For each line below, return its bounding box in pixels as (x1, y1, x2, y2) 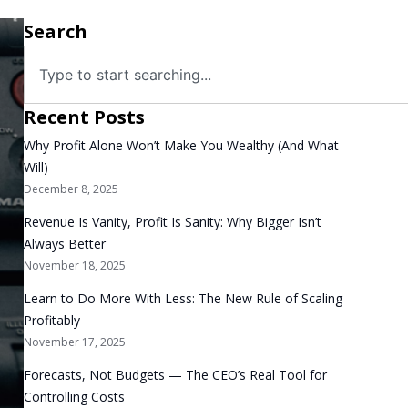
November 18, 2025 (24, 258, 126, 273)
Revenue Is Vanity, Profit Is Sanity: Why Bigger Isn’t (24, 213, 321, 230)
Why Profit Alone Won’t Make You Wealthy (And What (24, 137, 339, 154)
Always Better (24, 235, 106, 252)
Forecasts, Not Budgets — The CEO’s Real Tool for (24, 366, 327, 383)
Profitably (24, 311, 80, 329)
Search (24, 19, 87, 44)
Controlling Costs (24, 388, 125, 405)
